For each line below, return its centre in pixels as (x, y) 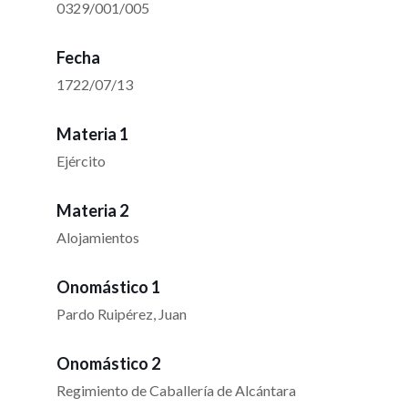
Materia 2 (92, 211)
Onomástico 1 (108, 287)
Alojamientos (98, 238)
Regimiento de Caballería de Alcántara (176, 391)
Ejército (81, 161)
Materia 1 (92, 134)
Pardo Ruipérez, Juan (122, 314)
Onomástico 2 (108, 364)
